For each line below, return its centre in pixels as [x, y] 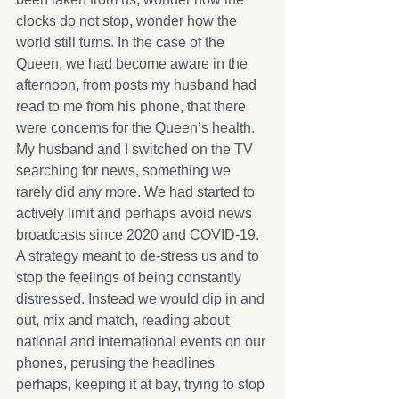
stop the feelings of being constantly [130, 277]
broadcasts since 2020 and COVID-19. [139, 234]
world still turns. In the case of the [122, 42]
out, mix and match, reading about [124, 320]
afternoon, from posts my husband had [138, 85]
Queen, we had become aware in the [134, 63]
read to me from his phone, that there [133, 106]
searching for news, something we [125, 170]
